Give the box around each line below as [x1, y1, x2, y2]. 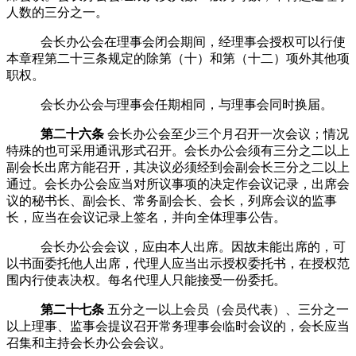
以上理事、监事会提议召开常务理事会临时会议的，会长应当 [6, 319, 350, 333]
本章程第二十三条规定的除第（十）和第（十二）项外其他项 [6, 51, 350, 65]
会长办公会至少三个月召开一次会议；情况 [106, 126, 349, 141]
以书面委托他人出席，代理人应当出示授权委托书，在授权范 [6, 256, 350, 270]
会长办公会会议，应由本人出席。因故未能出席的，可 [40, 239, 346, 253]
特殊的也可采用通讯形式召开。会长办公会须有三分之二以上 [6, 143, 350, 157]
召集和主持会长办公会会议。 [6, 335, 172, 350]
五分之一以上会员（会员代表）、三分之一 [106, 302, 349, 316]
